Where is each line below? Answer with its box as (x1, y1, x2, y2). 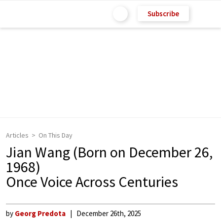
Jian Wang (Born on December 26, (6, 143, 213, 161)
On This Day (38, 131, 73, 140)
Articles (6, 131, 29, 140)
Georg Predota (15, 209, 66, 218)
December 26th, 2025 (76, 209, 141, 218)
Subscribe (147, 8, 179, 18)
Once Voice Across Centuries (6, 172, 178, 191)
